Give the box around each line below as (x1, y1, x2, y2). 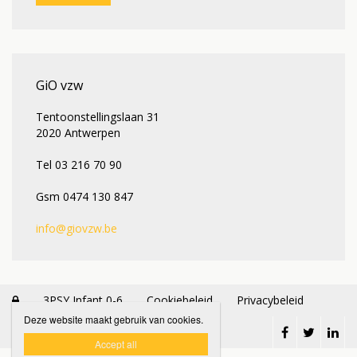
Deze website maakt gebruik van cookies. (24, 312, 203, 326)
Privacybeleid (237, 292, 304, 308)
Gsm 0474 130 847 (36, 189, 133, 204)
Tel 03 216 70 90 (36, 157, 122, 172)
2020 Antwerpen (36, 125, 120, 140)
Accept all (95, 337, 137, 351)
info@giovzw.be (36, 221, 117, 236)
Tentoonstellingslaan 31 (36, 109, 159, 124)
